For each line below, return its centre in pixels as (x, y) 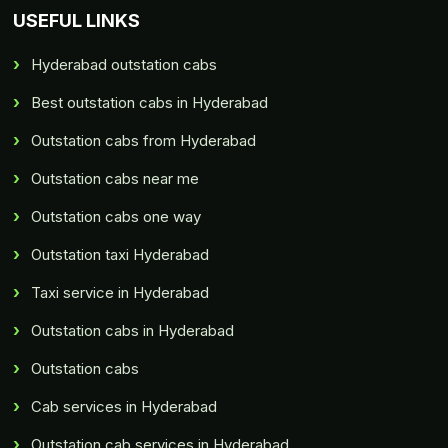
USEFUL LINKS (77, 21)
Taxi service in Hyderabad (120, 293)
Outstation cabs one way (116, 217)
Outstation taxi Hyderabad (120, 255)
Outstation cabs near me (115, 179)
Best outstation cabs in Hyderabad (150, 103)
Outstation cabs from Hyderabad (144, 141)
